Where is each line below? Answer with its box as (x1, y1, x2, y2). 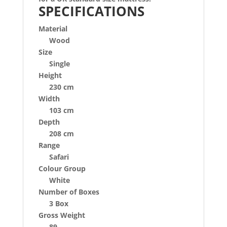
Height (38, 70, 62, 80)
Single (49, 58, 70, 68)
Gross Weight (38, 210, 85, 220)
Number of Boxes (38, 186, 99, 197)
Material (38, 23, 67, 33)
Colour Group (38, 163, 86, 173)
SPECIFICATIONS (38, 2, 144, 20)
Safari (49, 152, 69, 162)
